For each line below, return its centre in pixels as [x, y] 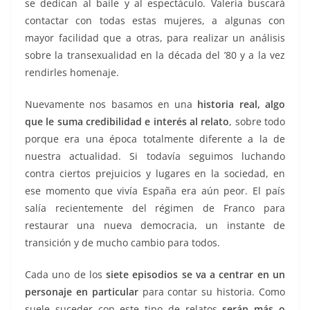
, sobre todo [257, 122]
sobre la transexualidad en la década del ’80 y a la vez [155, 55]
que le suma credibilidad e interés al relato [127, 122]
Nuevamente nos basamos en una [111, 104]
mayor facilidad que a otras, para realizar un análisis [155, 38]
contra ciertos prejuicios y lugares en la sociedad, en [155, 174]
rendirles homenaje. [72, 73]
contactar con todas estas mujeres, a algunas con [155, 21]
